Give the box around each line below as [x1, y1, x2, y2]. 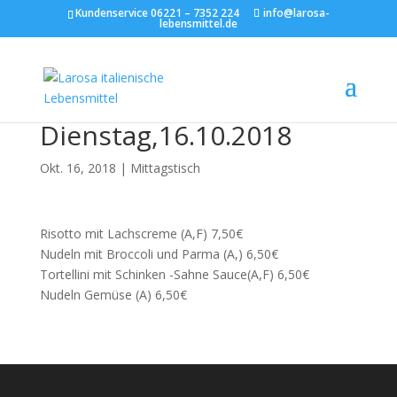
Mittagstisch [129, 160, 200, 176]
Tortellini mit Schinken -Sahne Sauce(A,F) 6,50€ [39, 266, 309, 283]
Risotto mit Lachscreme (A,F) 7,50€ [39, 225, 243, 242]
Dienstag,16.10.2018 [39, 117, 292, 153]
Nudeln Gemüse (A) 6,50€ [39, 286, 187, 303]
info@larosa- [262, 5, 330, 20]
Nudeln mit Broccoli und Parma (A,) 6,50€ [39, 245, 278, 262]
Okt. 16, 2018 [39, 160, 116, 176]
